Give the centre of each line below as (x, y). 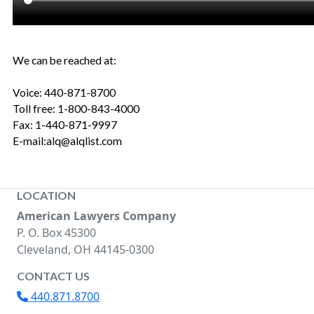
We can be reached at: (64, 60)
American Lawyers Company (96, 216)
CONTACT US (53, 276)
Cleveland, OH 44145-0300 (86, 250)
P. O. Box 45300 (56, 233)
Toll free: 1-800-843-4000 (76, 109)
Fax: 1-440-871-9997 (64, 125)
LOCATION (46, 195)
